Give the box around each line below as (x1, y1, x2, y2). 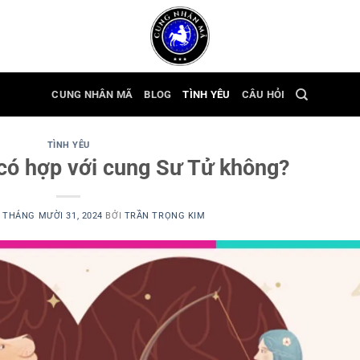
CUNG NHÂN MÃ (51, 88, 133, 100)
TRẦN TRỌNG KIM (124, 210, 206, 221)
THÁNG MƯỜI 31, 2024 (2, 210, 103, 221)
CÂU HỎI (241, 88, 285, 100)
